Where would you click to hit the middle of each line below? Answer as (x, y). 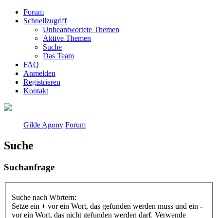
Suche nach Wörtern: (44, 198)
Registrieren (42, 82)
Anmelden (39, 73)
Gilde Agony (43, 125)
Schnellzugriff (45, 21)
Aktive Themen (67, 38)
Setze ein (27, 206)
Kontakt (36, 91)
